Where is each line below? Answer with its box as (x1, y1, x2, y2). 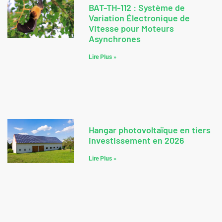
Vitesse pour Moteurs (88, 22, 174, 34)
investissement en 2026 (88, 135, 184, 146)
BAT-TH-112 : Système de (88, 1, 185, 13)
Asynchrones (88, 33, 141, 44)
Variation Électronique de (88, 12, 190, 23)
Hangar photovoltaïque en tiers (88, 124, 211, 136)
